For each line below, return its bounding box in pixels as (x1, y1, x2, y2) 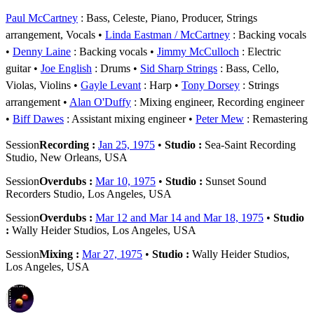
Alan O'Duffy (69, 95, 131, 108)
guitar (6, 62, 31, 74)
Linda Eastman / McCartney (105, 28, 230, 41)
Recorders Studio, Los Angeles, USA (6, 187, 172, 200)
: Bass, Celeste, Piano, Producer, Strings (78, 11, 257, 24)
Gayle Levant (81, 78, 141, 91)
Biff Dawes (13, 112, 64, 125)
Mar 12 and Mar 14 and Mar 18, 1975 (95, 211, 264, 224)
